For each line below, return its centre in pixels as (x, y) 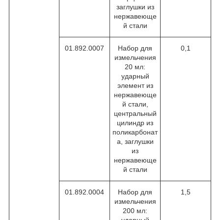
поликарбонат (135, 132)
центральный (135, 113)
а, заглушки (135, 141)
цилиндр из (135, 123)
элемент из (135, 85)
